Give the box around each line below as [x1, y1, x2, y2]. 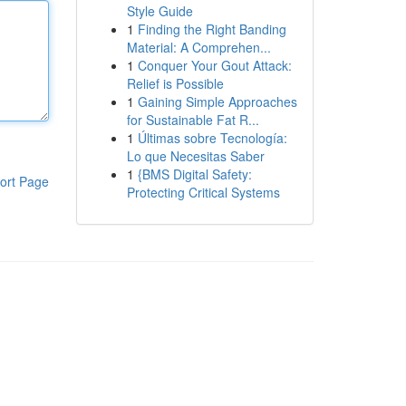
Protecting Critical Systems [126, 183, 280, 201]
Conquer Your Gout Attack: [137, 56, 292, 74]
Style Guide [126, 2, 193, 20]
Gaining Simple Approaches [137, 92, 297, 111]
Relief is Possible [126, 74, 224, 92]
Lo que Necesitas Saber [126, 147, 265, 165]
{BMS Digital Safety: [137, 165, 252, 183]
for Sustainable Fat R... [126, 111, 259, 129]
